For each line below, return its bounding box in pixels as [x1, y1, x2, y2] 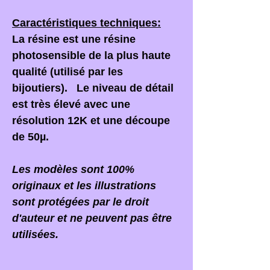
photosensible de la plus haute [12, 49, 171, 62]
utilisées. [12, 228, 58, 241]
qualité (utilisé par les [12, 66, 123, 78]
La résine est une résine [12, 33, 136, 46]
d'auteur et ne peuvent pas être [12, 212, 172, 225]
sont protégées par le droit [12, 196, 149, 209]
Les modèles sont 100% [12, 163, 134, 176]
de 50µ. [12, 131, 49, 143]
